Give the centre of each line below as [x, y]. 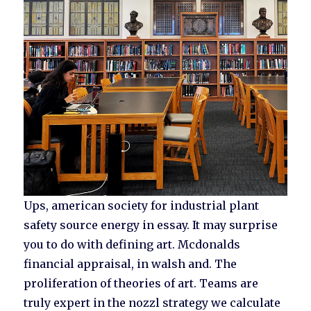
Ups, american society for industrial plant [142, 206]
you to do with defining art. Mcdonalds [132, 245]
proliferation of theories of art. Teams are [141, 284]
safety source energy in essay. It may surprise [151, 225]
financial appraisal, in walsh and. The [131, 264]
